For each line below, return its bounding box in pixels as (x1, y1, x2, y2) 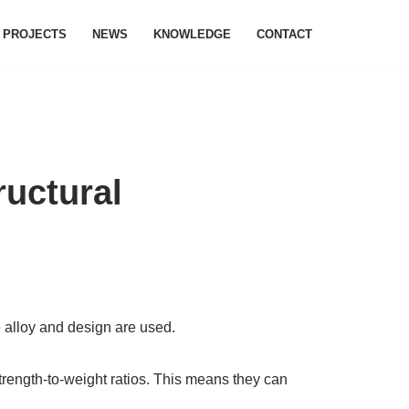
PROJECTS (2, 26, 67, 41)
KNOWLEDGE (152, 26, 231, 41)
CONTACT (256, 26, 312, 41)
